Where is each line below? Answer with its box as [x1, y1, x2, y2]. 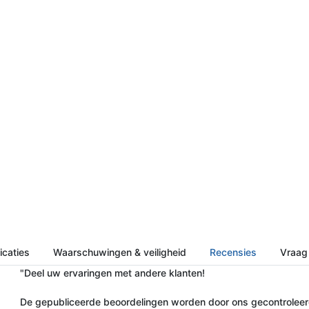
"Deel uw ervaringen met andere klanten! [19, 266, 205, 279]
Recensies [210, 246, 257, 258]
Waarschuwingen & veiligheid [53, 246, 186, 258]
